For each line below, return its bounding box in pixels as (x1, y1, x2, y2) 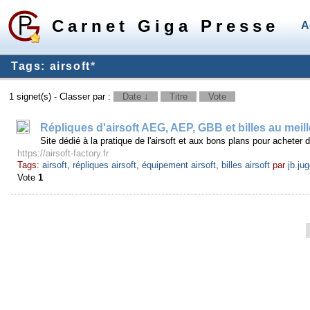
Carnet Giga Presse (52, 17, 279, 35)
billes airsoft (221, 160, 271, 171)
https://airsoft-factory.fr (17, 147, 109, 158)
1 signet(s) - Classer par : (9, 91, 113, 102)
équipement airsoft (142, 160, 217, 171)
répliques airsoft (73, 160, 137, 171)
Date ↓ (122, 91, 149, 102)
